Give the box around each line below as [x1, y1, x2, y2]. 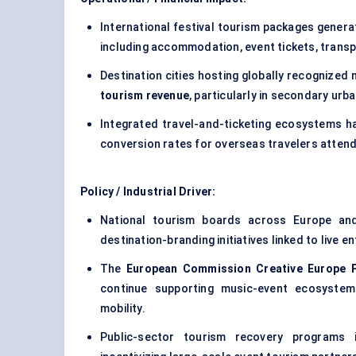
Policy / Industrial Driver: [80, 185, 216, 199]
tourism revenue [100, 89, 189, 103]
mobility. [100, 302, 145, 315]
